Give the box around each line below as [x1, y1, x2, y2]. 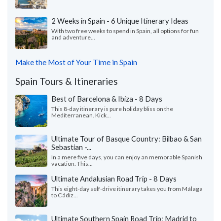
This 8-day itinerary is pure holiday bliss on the [51, 105, 173, 113]
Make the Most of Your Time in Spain [15, 58, 137, 67]
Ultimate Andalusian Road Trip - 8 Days [51, 174, 177, 184]
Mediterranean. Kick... [51, 111, 111, 119]
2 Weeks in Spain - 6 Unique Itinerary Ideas [51, 16, 188, 26]
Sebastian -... [51, 143, 91, 152]
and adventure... [51, 34, 95, 41]
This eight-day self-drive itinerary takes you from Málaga [51, 185, 203, 193]
